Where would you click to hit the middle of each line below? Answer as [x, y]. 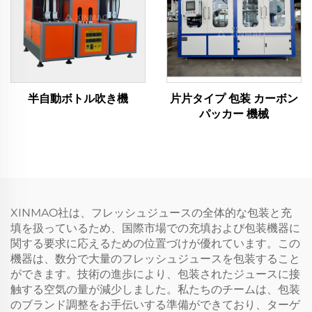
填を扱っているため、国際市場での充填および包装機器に [155, 228]
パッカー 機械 [234, 114]
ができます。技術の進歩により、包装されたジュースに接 [155, 274]
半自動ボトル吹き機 [78, 99]
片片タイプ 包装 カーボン [234, 99]
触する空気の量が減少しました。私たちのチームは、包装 [155, 290]
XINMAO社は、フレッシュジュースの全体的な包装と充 [151, 213]
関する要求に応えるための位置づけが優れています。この [155, 244]
